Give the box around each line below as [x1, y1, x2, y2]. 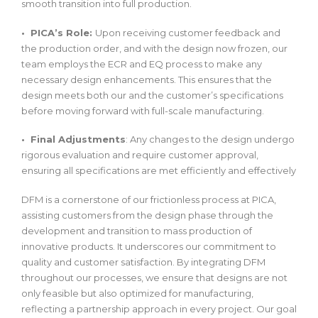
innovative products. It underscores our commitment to [21, 240, 276, 252]
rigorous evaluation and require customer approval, [21, 149, 258, 161]
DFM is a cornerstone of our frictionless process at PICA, [21, 193, 276, 205]
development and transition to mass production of [21, 224, 252, 236]
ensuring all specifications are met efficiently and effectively [21, 165, 296, 177]
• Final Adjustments [21, 133, 126, 146]
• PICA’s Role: [21, 26, 95, 38]
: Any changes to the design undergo [126, 133, 295, 146]
